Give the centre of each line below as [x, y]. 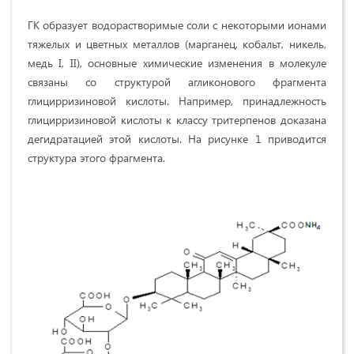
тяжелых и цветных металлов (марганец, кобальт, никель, [177, 44]
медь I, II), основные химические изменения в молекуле [177, 63]
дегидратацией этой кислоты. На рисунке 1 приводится [177, 139]
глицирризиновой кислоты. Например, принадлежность [177, 101]
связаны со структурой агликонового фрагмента [177, 82]
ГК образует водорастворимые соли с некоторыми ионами [177, 25]
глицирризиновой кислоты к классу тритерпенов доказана [177, 120]
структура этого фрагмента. [96, 158]
